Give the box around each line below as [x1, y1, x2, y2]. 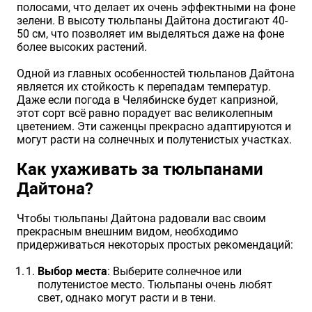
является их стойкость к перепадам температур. [17, 80, 271, 94]
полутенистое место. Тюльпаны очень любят [38, 278, 272, 292]
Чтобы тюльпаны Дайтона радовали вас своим [17, 212, 266, 226]
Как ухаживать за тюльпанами [17, 159, 263, 180]
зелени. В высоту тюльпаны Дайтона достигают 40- [17, 14, 288, 28]
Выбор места [38, 265, 107, 279]
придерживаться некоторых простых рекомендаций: [17, 238, 293, 252]
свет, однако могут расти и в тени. [38, 291, 216, 305]
